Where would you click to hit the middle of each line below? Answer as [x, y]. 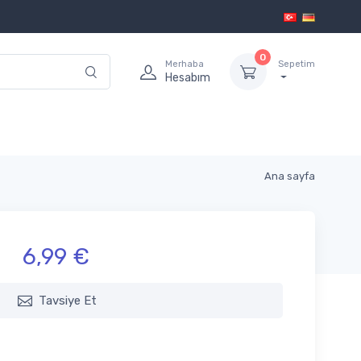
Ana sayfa [290, 176]
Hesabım [188, 77]
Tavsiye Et [68, 301]
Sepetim [297, 64]
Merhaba [185, 64]
